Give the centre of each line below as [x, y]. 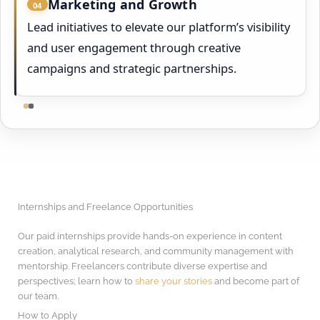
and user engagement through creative [134, 47]
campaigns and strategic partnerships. [132, 68]
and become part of [256, 281]
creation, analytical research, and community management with [156, 251]
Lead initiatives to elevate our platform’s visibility [159, 26]
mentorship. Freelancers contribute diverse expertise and [142, 266]
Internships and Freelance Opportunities [105, 207]
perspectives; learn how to [76, 281]
